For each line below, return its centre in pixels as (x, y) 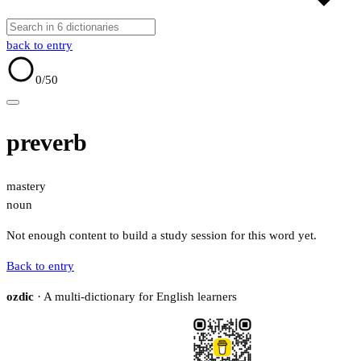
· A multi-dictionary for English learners (135, 297)
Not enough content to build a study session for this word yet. (162, 236)
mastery (26, 187)
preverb (47, 143)
